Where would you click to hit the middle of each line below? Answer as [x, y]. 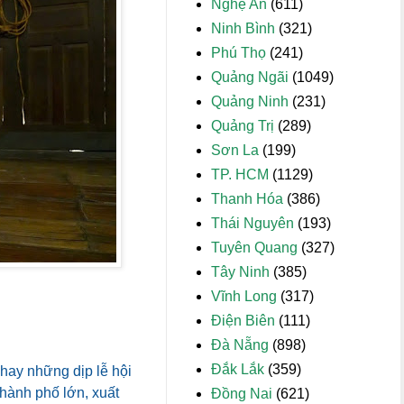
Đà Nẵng [240, 345]
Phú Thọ [239, 53]
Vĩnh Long [244, 296]
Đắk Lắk [238, 369]
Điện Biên [243, 321]
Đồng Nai [242, 394]
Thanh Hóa [247, 199]
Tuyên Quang [254, 248]
